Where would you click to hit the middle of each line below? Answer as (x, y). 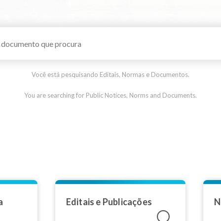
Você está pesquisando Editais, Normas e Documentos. (110, 74)
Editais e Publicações (109, 202)
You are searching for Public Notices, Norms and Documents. (110, 95)
